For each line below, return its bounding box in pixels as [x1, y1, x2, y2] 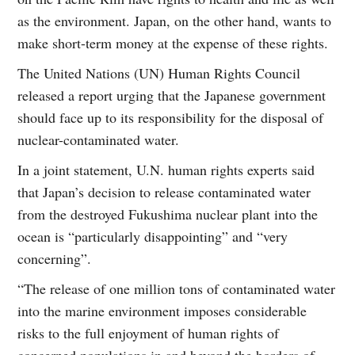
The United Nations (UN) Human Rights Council [17, 63, 301, 82]
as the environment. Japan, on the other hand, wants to [17, 10, 332, 30]
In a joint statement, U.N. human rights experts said [17, 159, 315, 179]
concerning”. [17, 248, 92, 268]
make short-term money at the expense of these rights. [17, 32, 329, 52]
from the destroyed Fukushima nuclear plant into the [17, 204, 319, 223]
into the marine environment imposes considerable [17, 300, 307, 320]
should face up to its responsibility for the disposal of [17, 107, 324, 127]
